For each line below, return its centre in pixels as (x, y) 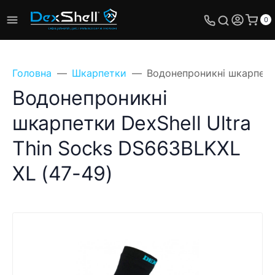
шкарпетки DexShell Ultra (132, 123)
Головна (32, 73)
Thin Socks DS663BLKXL (126, 148)
